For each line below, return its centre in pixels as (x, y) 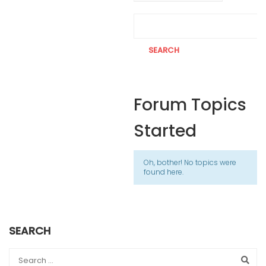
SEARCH (30, 231)
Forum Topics (190, 105)
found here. (164, 172)
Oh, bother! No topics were (190, 163)
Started (165, 131)
